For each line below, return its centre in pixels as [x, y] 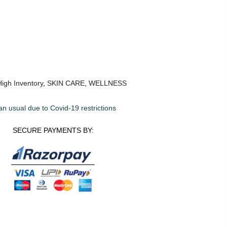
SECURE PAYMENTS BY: [53, 130]
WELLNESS [108, 83]
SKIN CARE [66, 83]
